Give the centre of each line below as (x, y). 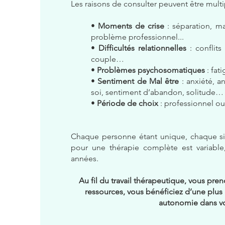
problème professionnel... (137, 37)
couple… (107, 59)
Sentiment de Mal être (138, 81)
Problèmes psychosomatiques (150, 70)
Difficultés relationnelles (140, 48)
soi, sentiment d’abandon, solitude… (157, 92)
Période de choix (128, 103)
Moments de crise (130, 26)
